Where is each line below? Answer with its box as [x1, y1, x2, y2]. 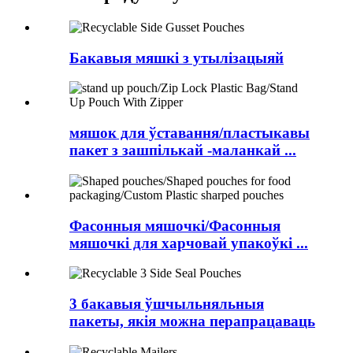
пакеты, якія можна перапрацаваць [69, 312, 315, 329]
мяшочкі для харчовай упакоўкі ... [69, 234, 308, 251]
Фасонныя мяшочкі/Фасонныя [69, 217, 281, 234]
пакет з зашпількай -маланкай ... [69, 142, 296, 159]
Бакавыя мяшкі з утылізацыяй [69, 49, 284, 66]
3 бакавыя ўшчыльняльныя [69, 295, 264, 312]
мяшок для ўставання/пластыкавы [69, 124, 310, 142]
